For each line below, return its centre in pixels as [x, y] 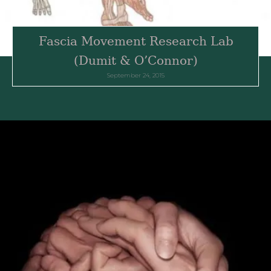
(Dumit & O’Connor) [136, 60]
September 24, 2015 [136, 75]
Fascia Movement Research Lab [136, 41]
